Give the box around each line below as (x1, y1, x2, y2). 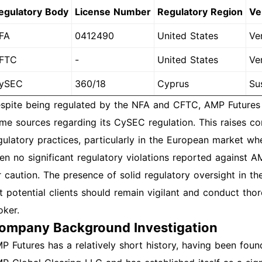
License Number (75, 6, 151, 18)
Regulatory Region (157, 6, 243, 18)
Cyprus (157, 78, 189, 89)
